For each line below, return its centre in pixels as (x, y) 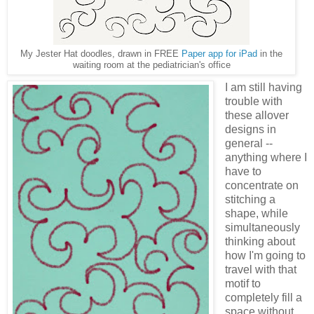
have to (243, 171)
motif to (243, 283)
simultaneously (262, 227)
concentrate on (261, 185)
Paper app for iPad (219, 54)
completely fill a (263, 297)
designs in (250, 129)
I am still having (263, 87)
